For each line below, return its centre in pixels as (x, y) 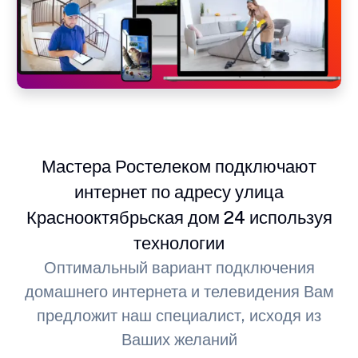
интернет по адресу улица (179, 192)
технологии (179, 243)
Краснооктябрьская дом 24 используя (179, 218)
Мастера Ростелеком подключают (179, 167)
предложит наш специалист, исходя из (179, 316)
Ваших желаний (179, 340)
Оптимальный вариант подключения (179, 268)
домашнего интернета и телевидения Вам (179, 292)
